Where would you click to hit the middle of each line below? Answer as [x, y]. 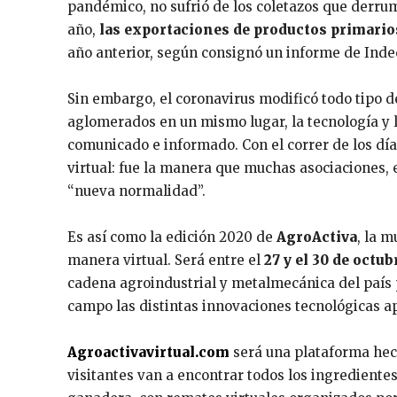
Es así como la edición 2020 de [172, 237]
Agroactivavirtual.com [148, 352]
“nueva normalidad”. [136, 191]
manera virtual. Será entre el [166, 260]
